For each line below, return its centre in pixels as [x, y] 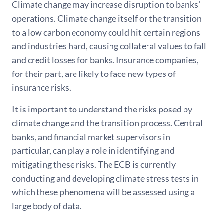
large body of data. [47, 206]
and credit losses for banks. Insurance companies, [105, 60]
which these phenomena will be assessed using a [103, 192]
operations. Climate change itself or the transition [107, 18]
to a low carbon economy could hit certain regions [106, 32]
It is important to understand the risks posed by [102, 109]
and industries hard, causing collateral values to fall [109, 46]
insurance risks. [41, 88]
